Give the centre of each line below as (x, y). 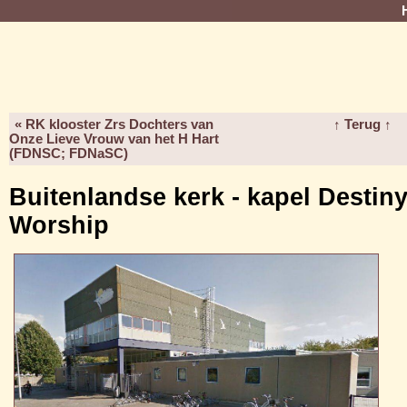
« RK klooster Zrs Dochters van (114, 124)
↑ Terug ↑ (362, 124)
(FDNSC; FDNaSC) (69, 154)
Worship (59, 225)
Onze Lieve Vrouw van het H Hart (114, 139)
